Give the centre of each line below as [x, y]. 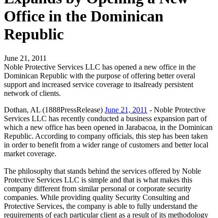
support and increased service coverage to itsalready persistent [99, 84]
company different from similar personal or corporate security [98, 188]
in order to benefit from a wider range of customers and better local [106, 145]
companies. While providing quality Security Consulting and [97, 197]
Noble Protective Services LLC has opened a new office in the [100, 67]
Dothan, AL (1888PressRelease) [54, 109]
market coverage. [30, 153]
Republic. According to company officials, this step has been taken [106, 136]
